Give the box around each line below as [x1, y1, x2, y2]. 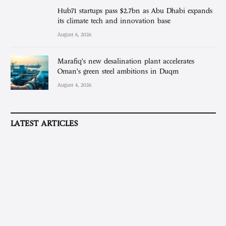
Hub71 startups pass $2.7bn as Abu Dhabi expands [58, 7, 212, 15]
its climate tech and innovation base [58, 17, 171, 25]
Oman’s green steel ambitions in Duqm [58, 67, 179, 75]
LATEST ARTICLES [11, 119, 79, 129]
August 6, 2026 [58, 31, 91, 38]
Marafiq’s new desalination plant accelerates [58, 57, 194, 65]
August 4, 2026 [58, 81, 91, 88]
